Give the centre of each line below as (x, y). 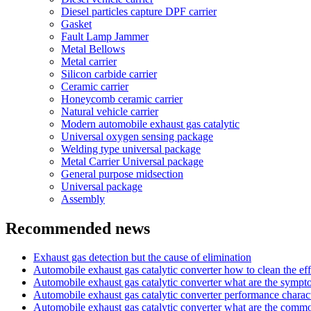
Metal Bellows (93, 49)
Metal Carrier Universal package (132, 161)
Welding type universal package (131, 149)
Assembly (83, 199)
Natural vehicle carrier (110, 111)
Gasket (76, 24)
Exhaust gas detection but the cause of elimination (142, 258)
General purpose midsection (122, 174)
